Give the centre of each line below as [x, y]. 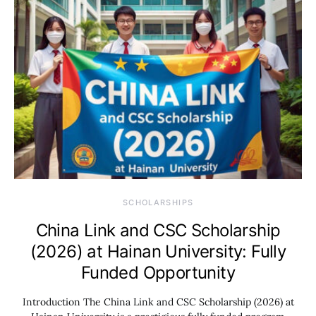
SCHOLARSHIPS [158, 202]
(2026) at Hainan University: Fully [158, 251]
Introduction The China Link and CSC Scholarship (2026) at [158, 302]
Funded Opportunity [158, 273]
